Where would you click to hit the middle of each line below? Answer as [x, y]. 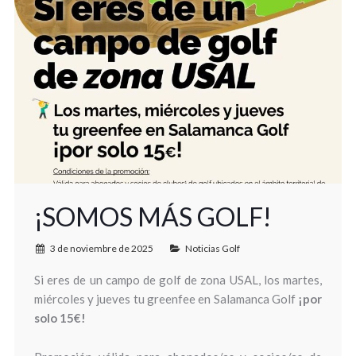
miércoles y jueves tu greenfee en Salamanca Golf [166, 298]
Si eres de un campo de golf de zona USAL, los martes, [178, 279]
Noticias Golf [212, 248]
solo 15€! [60, 317]
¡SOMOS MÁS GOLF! [153, 216]
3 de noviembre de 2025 [101, 248]
